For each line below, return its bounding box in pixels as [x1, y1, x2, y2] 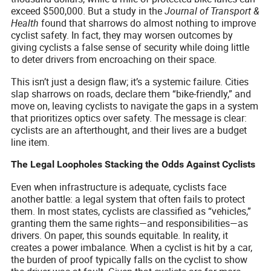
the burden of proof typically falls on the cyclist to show [11, 252, 248, 266]
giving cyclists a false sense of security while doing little [11, 40, 250, 54]
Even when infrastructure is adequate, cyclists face [11, 180, 227, 194]
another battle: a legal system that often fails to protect [11, 192, 246, 206]
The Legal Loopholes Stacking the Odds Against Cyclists [11, 158, 256, 170]
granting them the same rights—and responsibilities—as [11, 216, 249, 230]
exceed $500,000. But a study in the [11, 4, 165, 18]
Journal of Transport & [165, 4, 260, 18]
